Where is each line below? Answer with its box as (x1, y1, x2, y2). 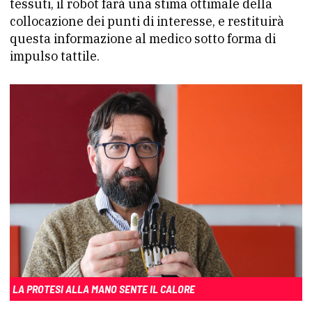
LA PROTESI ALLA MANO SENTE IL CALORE (13, 281, 195, 295)
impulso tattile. (10, 48, 100, 64)
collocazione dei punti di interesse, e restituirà (10, 13, 284, 29)
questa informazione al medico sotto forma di (10, 31, 276, 47)
